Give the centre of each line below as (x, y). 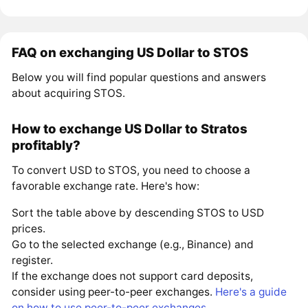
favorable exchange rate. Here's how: (106, 186)
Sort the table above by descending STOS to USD (138, 212)
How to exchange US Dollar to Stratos (130, 129)
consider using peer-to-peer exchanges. (114, 291)
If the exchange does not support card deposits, (133, 276)
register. (33, 260)
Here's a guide (251, 291)
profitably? (46, 145)
